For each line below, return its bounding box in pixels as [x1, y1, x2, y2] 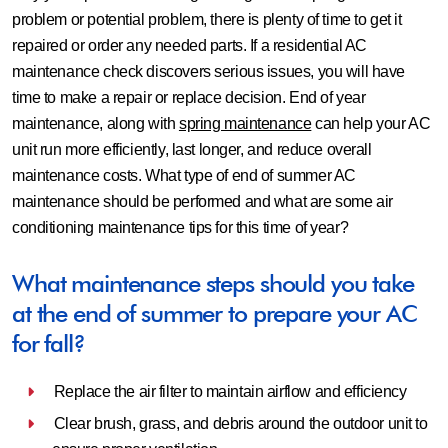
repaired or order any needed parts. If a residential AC [12, 37, 367, 54]
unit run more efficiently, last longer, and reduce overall [12, 141, 372, 158]
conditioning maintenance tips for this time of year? [12, 219, 349, 236]
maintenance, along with [12, 115, 179, 132]
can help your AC [311, 115, 431, 132]
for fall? [12, 329, 85, 358]
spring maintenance [178, 115, 312, 132]
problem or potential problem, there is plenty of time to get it [12, 11, 402, 28]
